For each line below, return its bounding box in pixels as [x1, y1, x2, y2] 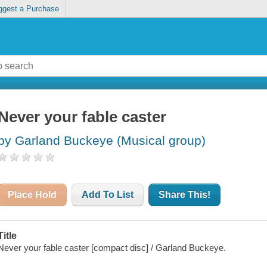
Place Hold [8, 190, 57, 200]
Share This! [159, 190, 211, 200]
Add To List [82, 190, 134, 200]
